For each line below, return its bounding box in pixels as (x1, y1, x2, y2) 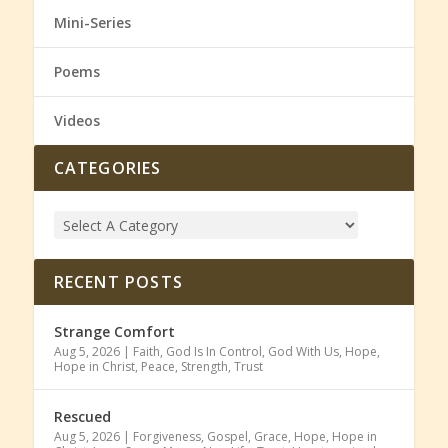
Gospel (206, 428, 248, 446)
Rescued (53, 407, 111, 427)
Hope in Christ (53, 358, 135, 376)
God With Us (267, 343, 339, 361)
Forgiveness (132, 428, 201, 446)
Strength (180, 358, 228, 376)
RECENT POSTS (53, 271, 183, 294)
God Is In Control (165, 343, 262, 361)
